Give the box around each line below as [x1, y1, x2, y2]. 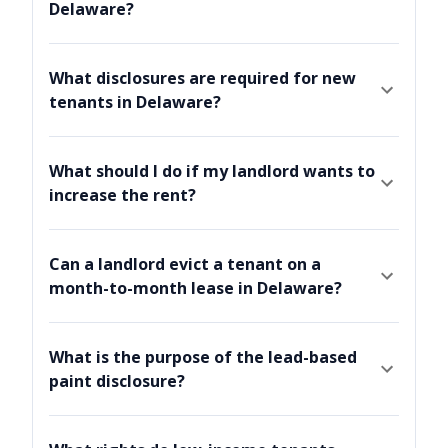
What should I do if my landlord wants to [49, 160, 375, 183]
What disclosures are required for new [49, 67, 356, 90]
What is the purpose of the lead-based [49, 346, 357, 369]
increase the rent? [49, 184, 196, 207]
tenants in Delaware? [49, 91, 221, 114]
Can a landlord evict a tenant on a [49, 253, 321, 276]
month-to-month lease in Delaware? [49, 277, 342, 300]
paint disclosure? [49, 370, 185, 393]
